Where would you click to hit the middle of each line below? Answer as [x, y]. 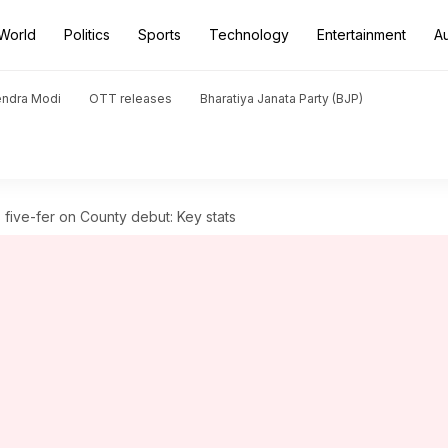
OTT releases [130, 98]
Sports [159, 34]
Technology [249, 34]
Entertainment [361, 34]
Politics [87, 34]
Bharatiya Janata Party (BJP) [281, 98]
